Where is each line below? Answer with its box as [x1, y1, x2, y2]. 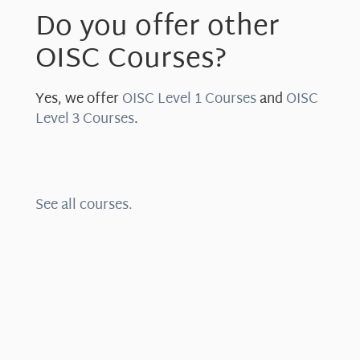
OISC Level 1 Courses [122, 86, 256, 112]
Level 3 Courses [35, 106, 134, 132]
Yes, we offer [35, 86, 122, 112]
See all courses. [35, 193, 133, 219]
